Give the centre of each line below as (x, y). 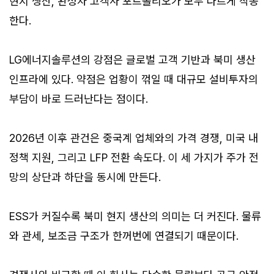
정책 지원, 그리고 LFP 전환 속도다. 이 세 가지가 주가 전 (134, 158)
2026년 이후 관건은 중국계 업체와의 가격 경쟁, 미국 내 (134, 138)
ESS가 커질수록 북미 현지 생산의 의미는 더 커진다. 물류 (135, 217)
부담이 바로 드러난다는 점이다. (79, 99)
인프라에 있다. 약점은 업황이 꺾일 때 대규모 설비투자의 (134, 80)
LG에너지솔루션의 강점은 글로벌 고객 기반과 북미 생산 (132, 60)
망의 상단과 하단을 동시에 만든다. (85, 177)
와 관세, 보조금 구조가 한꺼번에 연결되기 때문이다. (124, 236)
